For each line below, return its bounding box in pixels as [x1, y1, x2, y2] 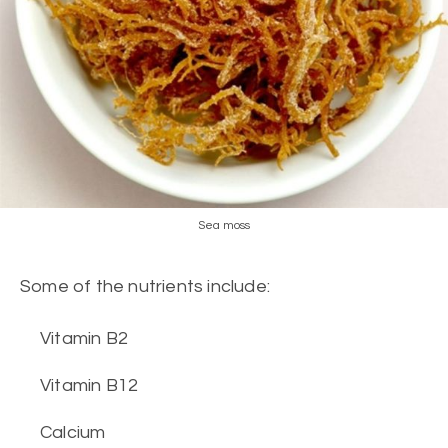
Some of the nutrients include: [20, 277, 270, 296]
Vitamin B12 [40, 376, 139, 395]
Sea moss [197, 219, 251, 232]
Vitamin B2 [40, 329, 128, 348]
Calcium [40, 423, 106, 442]
